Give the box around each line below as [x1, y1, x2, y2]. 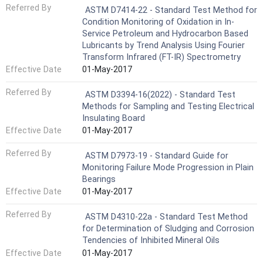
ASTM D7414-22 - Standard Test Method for [85, 5, 257, 15]
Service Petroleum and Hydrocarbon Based [82, 28, 248, 39]
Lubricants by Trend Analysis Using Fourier [82, 40, 245, 50]
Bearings [82, 174, 116, 184]
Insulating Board [82, 113, 145, 123]
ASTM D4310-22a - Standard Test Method [85, 212, 248, 222]
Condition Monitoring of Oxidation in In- [82, 16, 234, 27]
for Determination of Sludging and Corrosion [82, 224, 254, 234]
